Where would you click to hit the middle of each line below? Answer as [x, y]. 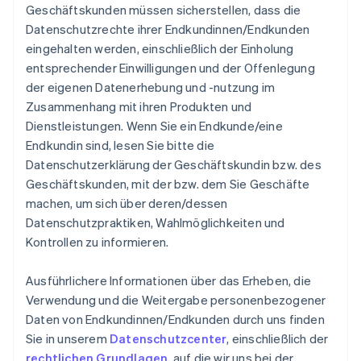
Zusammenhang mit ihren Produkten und [139, 106]
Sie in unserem [68, 338]
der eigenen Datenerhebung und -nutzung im [151, 87]
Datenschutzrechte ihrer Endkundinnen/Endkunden [168, 29]
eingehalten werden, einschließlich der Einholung [160, 48]
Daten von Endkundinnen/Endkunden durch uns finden [175, 319]
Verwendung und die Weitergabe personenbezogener [176, 300]
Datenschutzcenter [168, 338]
